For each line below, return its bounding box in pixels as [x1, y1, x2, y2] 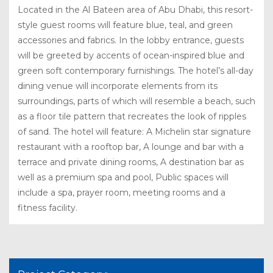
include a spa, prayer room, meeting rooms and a [18, 186, 225, 198]
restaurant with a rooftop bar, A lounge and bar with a [18, 141, 244, 152]
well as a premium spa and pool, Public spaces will [18, 171, 229, 183]
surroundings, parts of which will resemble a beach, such [18, 95, 255, 107]
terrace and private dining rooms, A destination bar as [18, 156, 244, 168]
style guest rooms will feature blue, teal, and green [18, 19, 233, 30]
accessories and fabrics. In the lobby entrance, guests [18, 34, 244, 46]
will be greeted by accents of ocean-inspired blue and [18, 49, 244, 61]
